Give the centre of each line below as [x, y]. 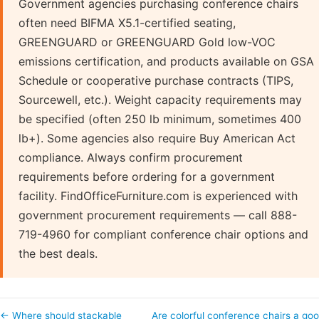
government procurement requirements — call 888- [158, 215]
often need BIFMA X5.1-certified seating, [127, 22]
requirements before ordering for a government [147, 176]
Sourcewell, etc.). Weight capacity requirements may [160, 99]
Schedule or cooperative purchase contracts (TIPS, [156, 80]
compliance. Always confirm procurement [131, 157]
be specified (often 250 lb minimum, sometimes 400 [160, 119]
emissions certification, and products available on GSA [166, 61]
